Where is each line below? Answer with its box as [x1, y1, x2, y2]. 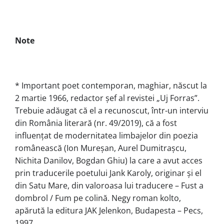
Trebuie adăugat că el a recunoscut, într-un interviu [15, 104, 208, 116]
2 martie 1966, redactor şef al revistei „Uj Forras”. [15, 92, 199, 103]
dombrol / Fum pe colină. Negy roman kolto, [15, 192, 181, 203]
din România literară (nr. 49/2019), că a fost [15, 117, 177, 128]
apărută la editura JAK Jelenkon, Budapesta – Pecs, [15, 204, 203, 216]
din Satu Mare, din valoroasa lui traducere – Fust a [15, 179, 203, 191]
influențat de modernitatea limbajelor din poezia [15, 129, 198, 141]
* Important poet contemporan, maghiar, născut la [15, 79, 207, 91]
